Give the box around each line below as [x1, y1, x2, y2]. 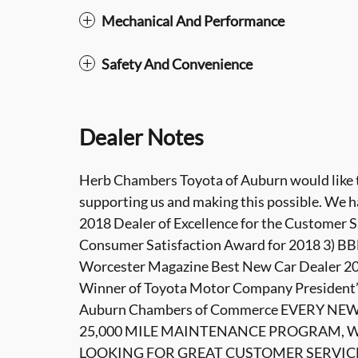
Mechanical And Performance [101, 11, 284, 30]
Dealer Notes [79, 123, 204, 150]
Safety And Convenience [101, 54, 253, 73]
